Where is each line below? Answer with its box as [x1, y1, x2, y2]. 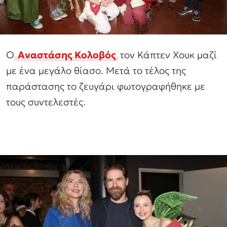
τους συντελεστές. [6, 96, 86, 108]
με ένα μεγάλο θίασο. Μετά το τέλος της [6, 64, 186, 77]
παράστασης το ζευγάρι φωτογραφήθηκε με [6, 80, 205, 93]
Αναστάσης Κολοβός [16, 49, 116, 61]
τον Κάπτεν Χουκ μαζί [118, 49, 217, 61]
